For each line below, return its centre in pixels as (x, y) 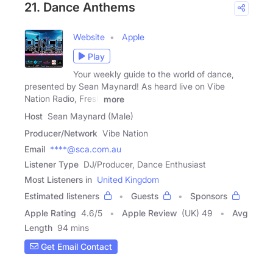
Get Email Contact (75, 247)
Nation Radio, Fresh (63, 99)
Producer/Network (61, 133)
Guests (145, 196)
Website (89, 37)
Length (38, 227)
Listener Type (51, 164)
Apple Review (149, 213)
